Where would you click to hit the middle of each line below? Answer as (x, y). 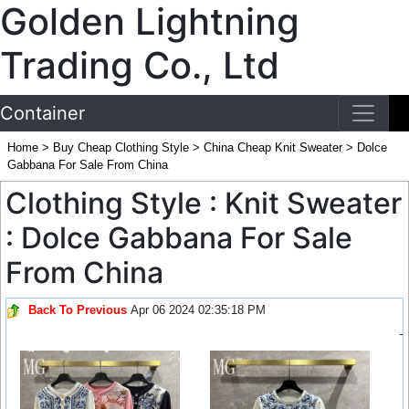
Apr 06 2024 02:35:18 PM (198, 310)
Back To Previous (78, 310)
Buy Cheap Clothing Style (123, 147)
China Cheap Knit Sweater (275, 147)
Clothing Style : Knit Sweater (204, 203)
